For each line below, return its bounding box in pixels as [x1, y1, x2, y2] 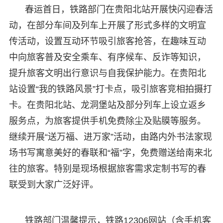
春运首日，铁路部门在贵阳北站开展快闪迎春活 [24, 4, 213, 14]
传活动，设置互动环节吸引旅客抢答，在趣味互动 [8, 36, 206, 46]
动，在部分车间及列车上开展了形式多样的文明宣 [8, 20, 206, 30]
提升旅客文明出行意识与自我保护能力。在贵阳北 [8, 68, 206, 78]
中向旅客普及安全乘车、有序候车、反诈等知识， [8, 52, 206, 62]
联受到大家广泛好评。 [8, 179, 99, 190]
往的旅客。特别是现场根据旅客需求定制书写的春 [8, 163, 206, 174]
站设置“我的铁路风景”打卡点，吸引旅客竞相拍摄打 [8, 84, 212, 94]
